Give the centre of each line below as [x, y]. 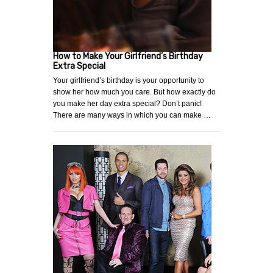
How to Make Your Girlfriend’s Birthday [128, 57]
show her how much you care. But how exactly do [134, 92]
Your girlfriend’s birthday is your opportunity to [129, 81]
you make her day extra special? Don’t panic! [127, 104]
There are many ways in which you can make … [132, 115]
